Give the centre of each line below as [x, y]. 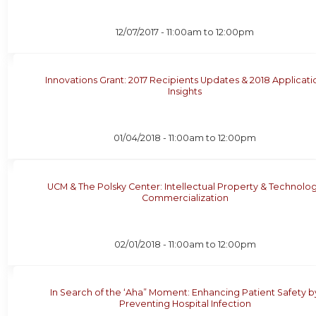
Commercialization [185, 197]
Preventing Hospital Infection [185, 304]
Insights [185, 92]
